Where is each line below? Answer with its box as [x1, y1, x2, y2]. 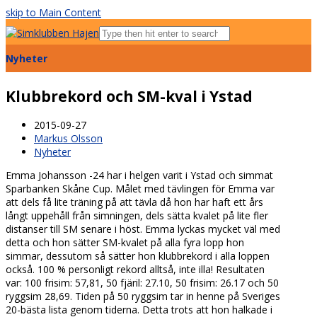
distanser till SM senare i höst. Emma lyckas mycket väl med [6, 222, 280, 236]
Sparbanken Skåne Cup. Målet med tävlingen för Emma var [6, 182, 275, 196]
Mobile [98, 39, 129, 52]
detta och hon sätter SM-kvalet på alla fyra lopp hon [6, 236, 244, 250]
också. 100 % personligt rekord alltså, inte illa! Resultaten [6, 263, 265, 277]
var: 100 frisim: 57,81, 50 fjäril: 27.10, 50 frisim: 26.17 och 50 [6, 276, 279, 290]
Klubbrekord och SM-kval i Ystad [6, 86, 253, 106]
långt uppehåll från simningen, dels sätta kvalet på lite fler [6, 209, 268, 223]
